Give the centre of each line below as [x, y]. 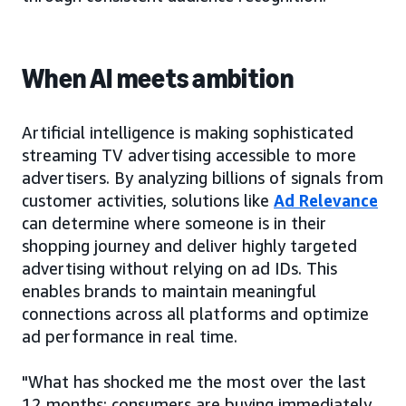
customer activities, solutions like [148, 200]
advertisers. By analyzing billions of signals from [203, 178]
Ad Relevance [326, 200]
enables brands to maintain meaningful [169, 291]
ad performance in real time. [130, 336]
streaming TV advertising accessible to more [189, 155]
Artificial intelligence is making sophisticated [188, 132]
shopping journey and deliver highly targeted [189, 246]
